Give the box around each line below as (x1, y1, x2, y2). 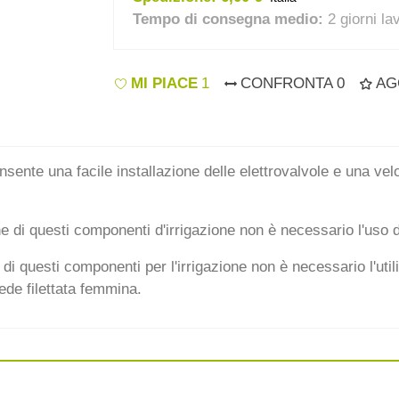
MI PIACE (131, 75, 198, 93)
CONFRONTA (240, 75, 333, 93)
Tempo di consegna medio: (133, 10, 324, 28)
